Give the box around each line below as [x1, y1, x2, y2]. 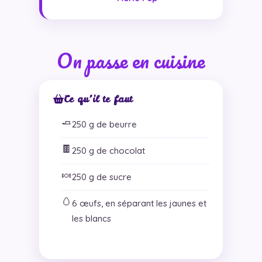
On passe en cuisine [57, 43, 205, 77]
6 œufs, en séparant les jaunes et [71, 197, 206, 209]
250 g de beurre [71, 118, 137, 130]
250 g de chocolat [71, 144, 145, 156]
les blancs [71, 212, 111, 224]
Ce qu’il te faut [63, 92, 132, 105]
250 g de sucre [71, 171, 132, 182]
